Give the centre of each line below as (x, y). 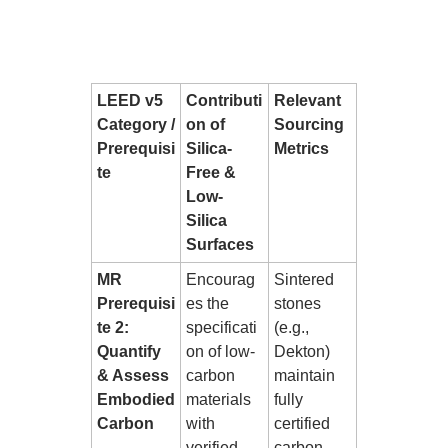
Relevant (307, 101)
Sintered (304, 280)
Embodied (136, 400)
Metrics (301, 149)
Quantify (129, 352)
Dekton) (302, 352)
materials (218, 400)
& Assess (133, 376)
